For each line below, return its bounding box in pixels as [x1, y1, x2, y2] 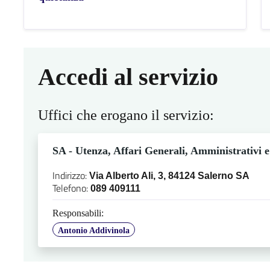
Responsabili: [52, 207, 104, 218]
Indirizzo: [52, 168, 89, 183]
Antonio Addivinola [57, 225, 130, 235]
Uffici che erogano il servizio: [37, 107, 214, 123]
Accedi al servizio [37, 63, 218, 90]
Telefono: [52, 180, 90, 195]
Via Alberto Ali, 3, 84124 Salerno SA [89, 170, 250, 181]
